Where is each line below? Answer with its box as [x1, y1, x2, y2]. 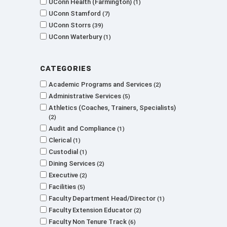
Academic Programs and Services [49, 81, 154, 88]
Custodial [49, 148, 80, 156]
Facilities [49, 183, 78, 191]
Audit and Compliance [49, 125, 117, 132]
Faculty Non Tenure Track [49, 218, 128, 225]
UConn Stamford [49, 10, 102, 17]
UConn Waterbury [49, 33, 103, 41]
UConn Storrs [49, 21, 92, 29]
